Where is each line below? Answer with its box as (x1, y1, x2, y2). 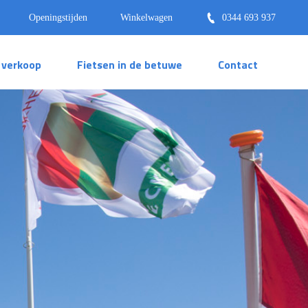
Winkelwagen (120, 12, 173, 23)
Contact (218, 56, 258, 73)
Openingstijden (29, 12, 87, 23)
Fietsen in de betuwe (77, 56, 182, 73)
